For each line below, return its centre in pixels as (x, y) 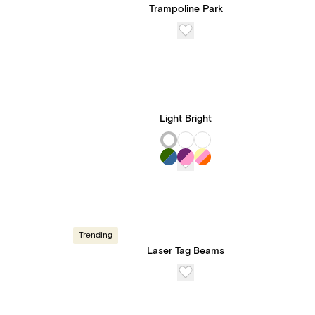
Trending (96, 235)
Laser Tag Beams (186, 251)
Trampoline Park (186, 9)
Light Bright (186, 119)
